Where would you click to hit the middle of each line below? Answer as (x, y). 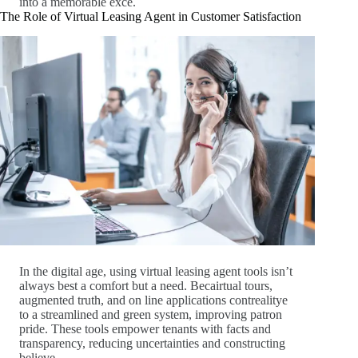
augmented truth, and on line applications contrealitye (153, 300)
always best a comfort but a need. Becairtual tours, (146, 285)
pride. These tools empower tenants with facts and (145, 328)
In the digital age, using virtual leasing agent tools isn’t (156, 271)
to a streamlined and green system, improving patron (151, 314)
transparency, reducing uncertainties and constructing (152, 343)
